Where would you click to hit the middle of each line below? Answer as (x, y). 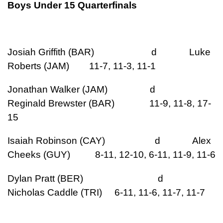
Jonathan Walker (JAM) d (96, 90)
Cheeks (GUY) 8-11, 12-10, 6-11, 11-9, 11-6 (111, 155)
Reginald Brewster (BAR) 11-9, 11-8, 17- (109, 104)
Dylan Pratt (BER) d (100, 178)
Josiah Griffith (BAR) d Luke (109, 52)
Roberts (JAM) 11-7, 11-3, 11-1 (82, 66)
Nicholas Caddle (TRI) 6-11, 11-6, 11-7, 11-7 (106, 192)
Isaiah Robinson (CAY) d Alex (109, 141)
